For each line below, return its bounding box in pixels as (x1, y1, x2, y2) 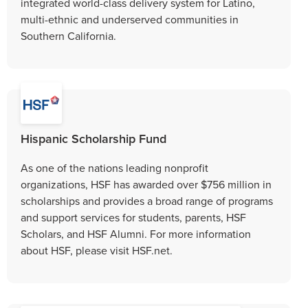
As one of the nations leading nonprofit (21, 159, 208, 175)
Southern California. (21, 27, 116, 43)
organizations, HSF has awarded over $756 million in (21, 176, 272, 192)
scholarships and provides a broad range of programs (21, 192, 273, 208)
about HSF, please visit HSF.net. (21, 242, 173, 258)
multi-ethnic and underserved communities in (21, 11, 239, 27)
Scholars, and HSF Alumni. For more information (21, 225, 251, 241)
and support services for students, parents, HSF (21, 209, 246, 225)
